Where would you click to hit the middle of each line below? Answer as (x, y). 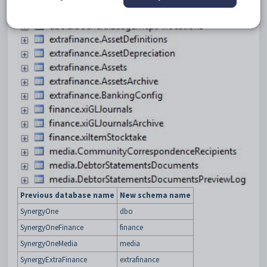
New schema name (155, 195)
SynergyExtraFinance (54, 259)
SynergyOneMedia (49, 243)
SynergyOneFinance (52, 227)
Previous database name (67, 195)
